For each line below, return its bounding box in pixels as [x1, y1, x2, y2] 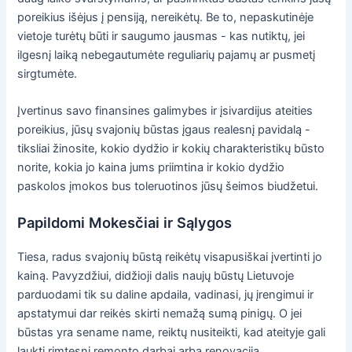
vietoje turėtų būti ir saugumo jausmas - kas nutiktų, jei [17, 28, 306, 43]
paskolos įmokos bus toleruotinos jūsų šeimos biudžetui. [17, 179, 319, 194]
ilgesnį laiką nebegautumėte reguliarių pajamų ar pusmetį [17, 47, 316, 62]
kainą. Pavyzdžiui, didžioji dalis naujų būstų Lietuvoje [17, 269, 295, 284]
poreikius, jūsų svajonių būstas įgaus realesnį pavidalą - [17, 123, 311, 137]
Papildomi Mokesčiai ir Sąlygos [17, 214, 233, 232]
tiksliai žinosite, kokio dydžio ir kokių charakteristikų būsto [17, 141, 325, 156]
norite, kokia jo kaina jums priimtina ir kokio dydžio [17, 160, 285, 175]
